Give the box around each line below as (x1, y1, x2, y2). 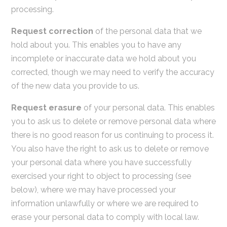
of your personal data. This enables (81, 102, 215, 112)
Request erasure (11, 102, 82, 112)
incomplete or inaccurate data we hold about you (11, 53, 196, 63)
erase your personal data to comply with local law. (11, 212, 199, 222)
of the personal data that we (93, 26, 202, 36)
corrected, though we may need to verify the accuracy (11, 67, 214, 77)
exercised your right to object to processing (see (11, 171, 191, 181)
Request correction (11, 26, 93, 36)
